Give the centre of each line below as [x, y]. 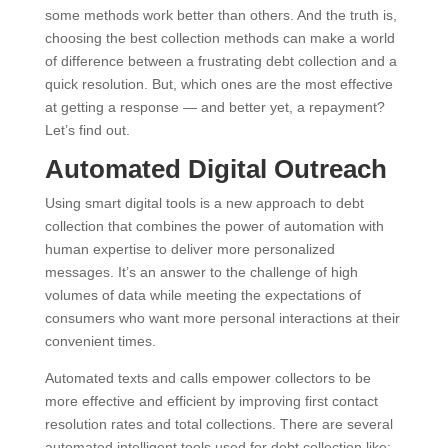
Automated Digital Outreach [215, 168]
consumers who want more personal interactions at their [222, 317]
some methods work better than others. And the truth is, [220, 14]
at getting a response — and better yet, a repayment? [214, 106]
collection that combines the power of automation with [214, 225]
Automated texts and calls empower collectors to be [207, 377]
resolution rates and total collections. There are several [218, 423]
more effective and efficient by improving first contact [211, 400]
